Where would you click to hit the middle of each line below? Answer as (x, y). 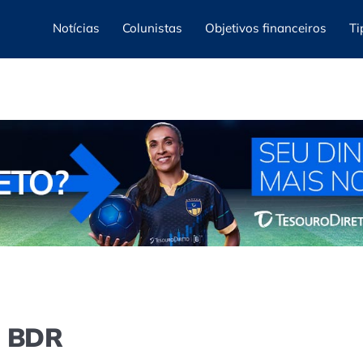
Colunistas (152, 28)
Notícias (76, 28)
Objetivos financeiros (266, 28)
